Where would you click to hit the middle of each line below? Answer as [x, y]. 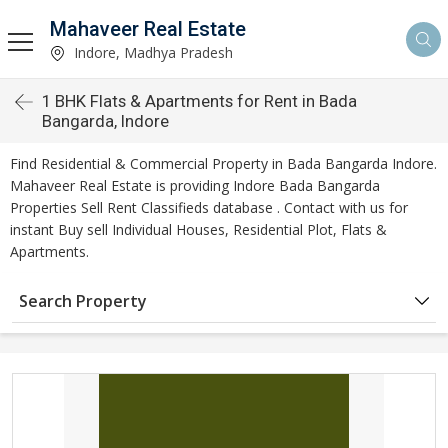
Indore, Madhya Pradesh [151, 52]
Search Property [83, 301]
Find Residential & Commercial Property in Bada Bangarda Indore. [223, 163]
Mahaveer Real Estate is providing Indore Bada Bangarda [195, 185]
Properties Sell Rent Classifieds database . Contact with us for [209, 207]
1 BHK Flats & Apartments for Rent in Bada [199, 101]
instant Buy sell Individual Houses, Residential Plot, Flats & [198, 229]
